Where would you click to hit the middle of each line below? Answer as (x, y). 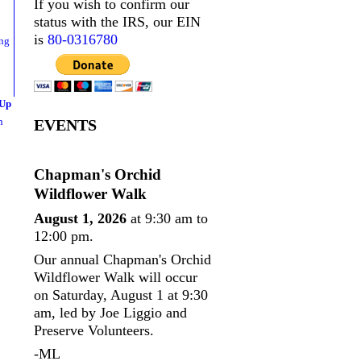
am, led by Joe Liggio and (110, 312)
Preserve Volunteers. (94, 330)
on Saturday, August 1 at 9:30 (121, 295)
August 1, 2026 (80, 218)
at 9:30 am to (167, 218)
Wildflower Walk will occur (116, 277)
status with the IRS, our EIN (117, 22)
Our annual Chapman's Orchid (122, 259)
